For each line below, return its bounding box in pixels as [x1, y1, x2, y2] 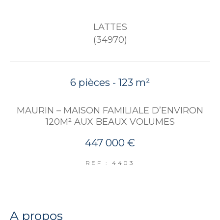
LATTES [93, 22, 127, 33]
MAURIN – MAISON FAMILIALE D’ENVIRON [17, 105, 203, 116]
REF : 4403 [85, 159, 135, 166]
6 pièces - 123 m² [70, 77, 150, 89]
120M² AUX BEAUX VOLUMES [45, 116, 175, 127]
